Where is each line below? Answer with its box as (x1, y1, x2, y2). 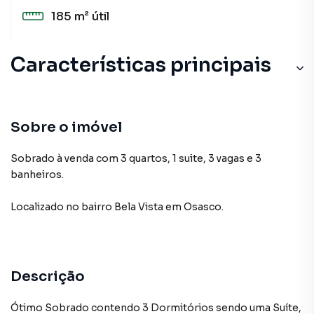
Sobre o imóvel (11, 118, 122, 136)
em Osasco (165, 200, 221, 213)
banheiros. (11, 168, 64, 181)
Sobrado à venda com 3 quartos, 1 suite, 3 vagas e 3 (11, 152, 261, 165)
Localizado (11, 200, 64, 213)
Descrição (11, 268, 85, 285)
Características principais (11, 53, 271, 77)
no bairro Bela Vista (66, 200, 163, 213)
